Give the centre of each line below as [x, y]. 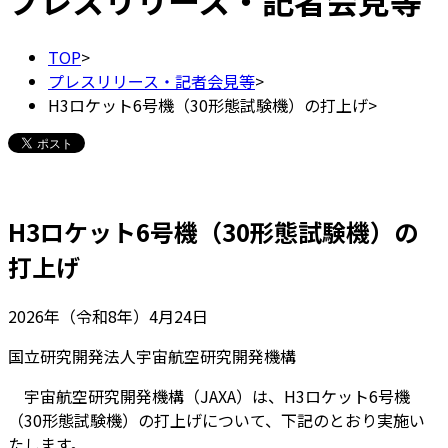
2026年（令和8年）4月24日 [108, 315]
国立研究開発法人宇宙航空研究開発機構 [152, 355]
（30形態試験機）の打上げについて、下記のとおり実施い [216, 419]
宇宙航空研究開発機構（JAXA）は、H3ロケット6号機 [209, 395]
